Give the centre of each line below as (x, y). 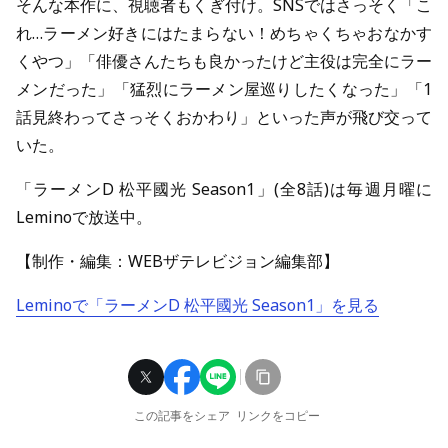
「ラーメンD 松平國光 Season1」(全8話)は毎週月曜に (224, 189)
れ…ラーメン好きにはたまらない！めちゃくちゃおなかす (224, 33)
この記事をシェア (182, 416)
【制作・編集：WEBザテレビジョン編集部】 (177, 261)
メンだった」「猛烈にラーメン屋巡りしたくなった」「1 (224, 89)
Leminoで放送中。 (84, 217)
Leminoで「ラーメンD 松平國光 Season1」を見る (197, 305)
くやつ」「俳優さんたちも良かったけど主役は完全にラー (224, 61)
